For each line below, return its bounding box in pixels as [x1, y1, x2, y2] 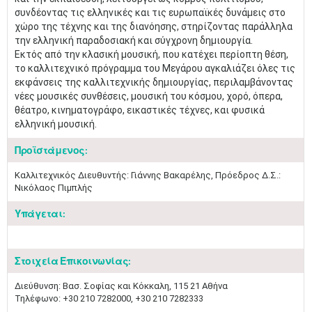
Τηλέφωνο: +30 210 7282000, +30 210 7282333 [15, 293, 205, 304]
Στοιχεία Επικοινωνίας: [15, 255, 131, 267]
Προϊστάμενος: [15, 144, 88, 156]
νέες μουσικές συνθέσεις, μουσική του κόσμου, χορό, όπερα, [15, 91, 283, 102]
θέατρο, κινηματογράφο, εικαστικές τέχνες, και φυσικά [15, 104, 265, 116]
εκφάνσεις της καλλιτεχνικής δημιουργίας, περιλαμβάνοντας [15, 77, 293, 88]
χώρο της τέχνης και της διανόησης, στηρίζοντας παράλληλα [15, 21, 292, 32]
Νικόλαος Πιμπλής [15, 182, 93, 193]
